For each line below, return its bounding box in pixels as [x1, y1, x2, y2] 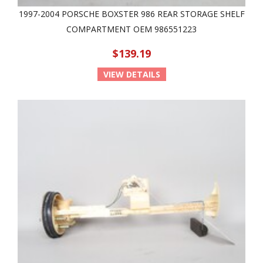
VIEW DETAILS [103, 69, 160, 80]
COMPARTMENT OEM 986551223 [66, 23, 197, 35]
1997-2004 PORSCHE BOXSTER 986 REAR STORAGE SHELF [18, 8, 245, 19]
